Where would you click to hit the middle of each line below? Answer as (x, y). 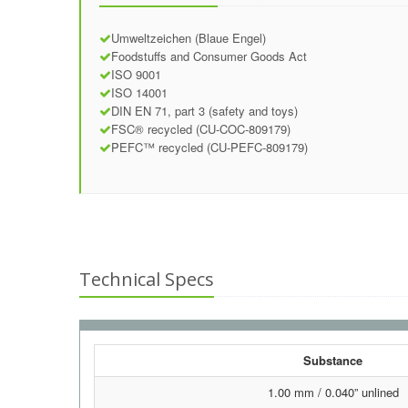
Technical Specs (147, 279)
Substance (333, 360)
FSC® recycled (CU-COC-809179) (201, 129)
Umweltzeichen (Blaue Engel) (189, 38)
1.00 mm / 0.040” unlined (333, 392)
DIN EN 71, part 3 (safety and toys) (204, 111)
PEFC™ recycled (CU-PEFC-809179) (209, 147)
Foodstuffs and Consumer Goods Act (209, 56)
